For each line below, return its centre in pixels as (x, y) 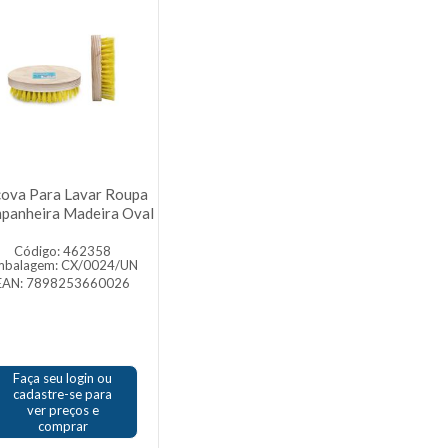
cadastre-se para (63, 394)
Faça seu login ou (63, 378)
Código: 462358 (63, 251)
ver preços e (62, 410)
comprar (62, 426)
